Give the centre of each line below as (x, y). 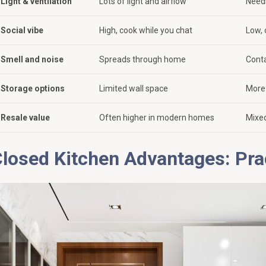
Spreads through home (142, 59)
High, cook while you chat (146, 30)
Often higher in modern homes (157, 117)
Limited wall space (134, 88)
